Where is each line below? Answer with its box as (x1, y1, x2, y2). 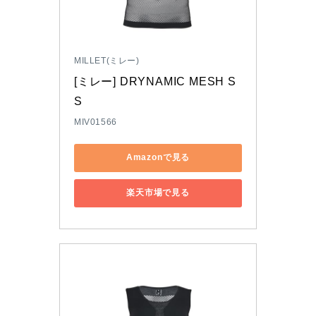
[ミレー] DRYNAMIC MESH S (74, 75, 236, 87)
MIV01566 (74, 116, 117, 127)
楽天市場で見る (126, 188, 190, 198)
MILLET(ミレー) (74, 55, 140, 66)
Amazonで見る (126, 152, 190, 163)
